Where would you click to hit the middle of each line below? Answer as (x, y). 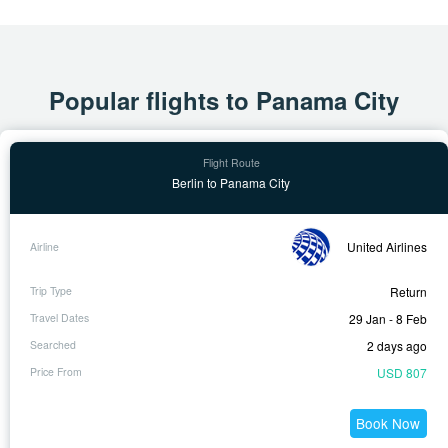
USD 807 (402, 372)
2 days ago (397, 345)
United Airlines (387, 247)
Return (408, 291)
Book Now (388, 423)
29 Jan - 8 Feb (388, 318)
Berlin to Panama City (231, 182)
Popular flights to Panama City (224, 99)
